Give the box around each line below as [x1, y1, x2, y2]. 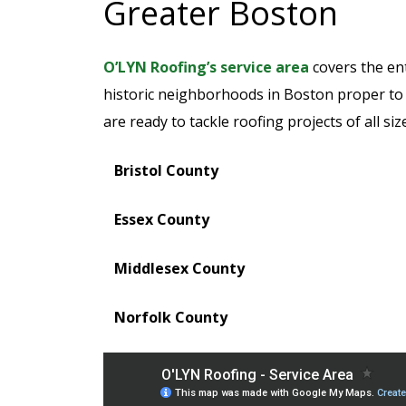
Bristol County [114, 160, 218, 180]
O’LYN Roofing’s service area [103, 57, 309, 77]
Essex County [114, 209, 209, 229]
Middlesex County [114, 258, 245, 278]
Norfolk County [114, 307, 227, 327]
